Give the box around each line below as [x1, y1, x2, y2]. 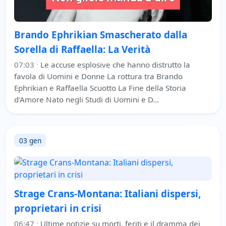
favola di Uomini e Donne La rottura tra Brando [14, 71, 183, 82]
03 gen [19, 135, 41, 145]
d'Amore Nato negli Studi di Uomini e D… [14, 94, 159, 105]
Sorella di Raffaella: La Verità [14, 43, 150, 56]
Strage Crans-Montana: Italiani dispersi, [14, 187, 201, 200]
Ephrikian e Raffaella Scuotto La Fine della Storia [14, 83, 186, 93]
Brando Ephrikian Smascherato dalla [14, 28, 187, 42]
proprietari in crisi [14, 201, 101, 215]
